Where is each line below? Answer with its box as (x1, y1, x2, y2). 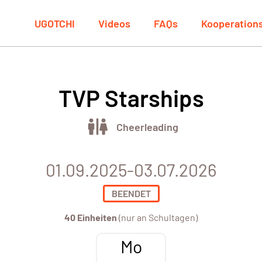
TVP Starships (58, 84, 204, 112)
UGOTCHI (35, 16, 75, 30)
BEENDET (111, 188, 151, 199)
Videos (98, 16, 130, 30)
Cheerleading (116, 120, 178, 133)
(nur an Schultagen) (117, 212, 198, 223)
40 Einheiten (64, 212, 117, 223)
